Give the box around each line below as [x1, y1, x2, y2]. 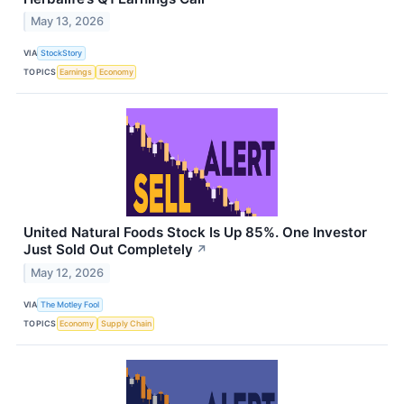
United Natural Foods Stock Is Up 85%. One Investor [23, 224, 367, 242]
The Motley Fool [41, 298, 100, 309]
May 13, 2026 [31, 14, 105, 29]
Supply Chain [100, 317, 151, 328]
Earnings [60, 66, 93, 77]
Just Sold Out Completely [23, 241, 193, 259]
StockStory [41, 47, 83, 58]
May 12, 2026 [31, 266, 105, 280]
